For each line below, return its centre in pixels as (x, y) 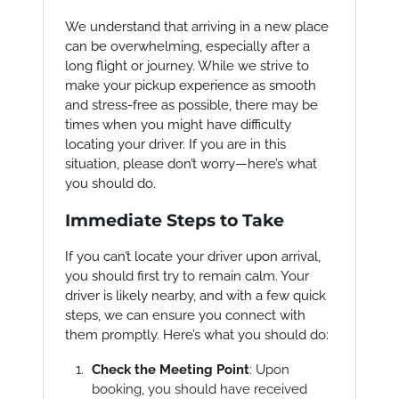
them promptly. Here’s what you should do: (196, 335)
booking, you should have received (199, 389)
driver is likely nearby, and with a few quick (195, 296)
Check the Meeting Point (170, 370)
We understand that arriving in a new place (196, 27)
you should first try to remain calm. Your (187, 276)
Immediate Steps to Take (174, 220)
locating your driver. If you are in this (175, 144)
